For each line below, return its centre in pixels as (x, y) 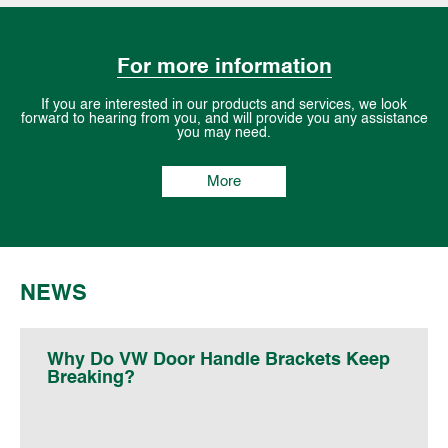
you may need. (224, 132)
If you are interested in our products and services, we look (224, 104)
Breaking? (91, 377)
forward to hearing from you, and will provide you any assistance (224, 118)
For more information (224, 67)
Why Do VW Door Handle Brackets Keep (218, 359)
